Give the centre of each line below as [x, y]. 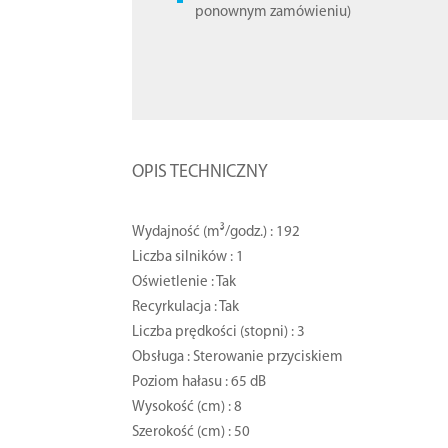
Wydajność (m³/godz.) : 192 [216, 232]
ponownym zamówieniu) [273, 13]
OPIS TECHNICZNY [200, 172]
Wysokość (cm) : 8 [187, 407]
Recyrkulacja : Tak [186, 307]
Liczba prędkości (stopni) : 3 [219, 332]
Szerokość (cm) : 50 [191, 432]
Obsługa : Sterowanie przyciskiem [238, 357]
